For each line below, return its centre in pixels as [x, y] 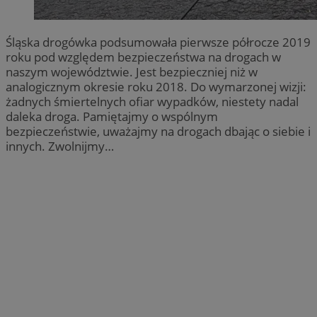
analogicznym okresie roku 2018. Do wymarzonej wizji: [156, 86]
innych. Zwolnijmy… [60, 146]
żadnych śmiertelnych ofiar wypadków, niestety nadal [152, 101]
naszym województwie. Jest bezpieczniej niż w [132, 71]
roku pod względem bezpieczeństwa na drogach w [143, 57]
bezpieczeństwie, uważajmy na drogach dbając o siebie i [158, 131]
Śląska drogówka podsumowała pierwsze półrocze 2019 [158, 42]
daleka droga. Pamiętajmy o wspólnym [112, 116]
